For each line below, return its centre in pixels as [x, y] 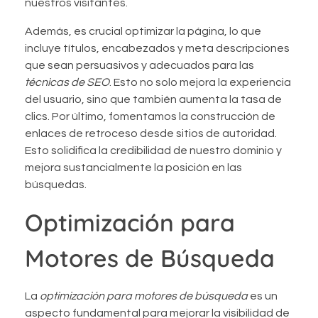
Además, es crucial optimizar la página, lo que [143, 31]
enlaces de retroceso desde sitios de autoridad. [151, 133]
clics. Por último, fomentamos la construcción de [150, 116]
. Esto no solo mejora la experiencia [200, 82]
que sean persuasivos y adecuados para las [139, 65]
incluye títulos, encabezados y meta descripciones [157, 48]
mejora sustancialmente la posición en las [133, 167]
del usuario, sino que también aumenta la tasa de [153, 99]
